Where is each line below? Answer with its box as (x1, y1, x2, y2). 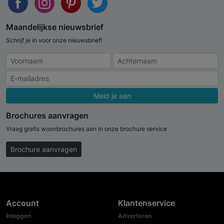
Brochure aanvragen (10, 145, 77, 154)
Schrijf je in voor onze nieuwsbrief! (6, 36, 102, 44)
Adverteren (118, 212, 151, 220)
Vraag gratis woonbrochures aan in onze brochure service (6, 125, 167, 133)
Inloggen (6, 212, 31, 220)
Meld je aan (93, 91, 131, 100)
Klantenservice (118, 198, 175, 208)
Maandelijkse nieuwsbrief (6, 22, 103, 32)
